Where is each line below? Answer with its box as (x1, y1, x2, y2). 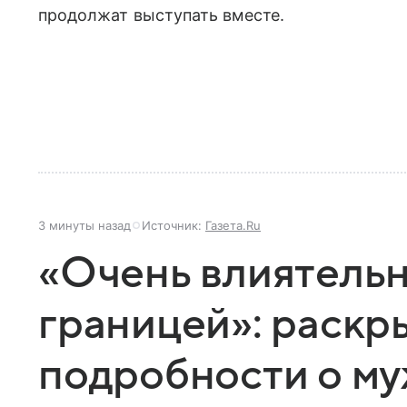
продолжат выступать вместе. (38, 5, 285, 25)
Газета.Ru (205, 217, 261, 233)
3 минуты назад (38, 217, 131, 233)
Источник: (142, 217, 205, 233)
